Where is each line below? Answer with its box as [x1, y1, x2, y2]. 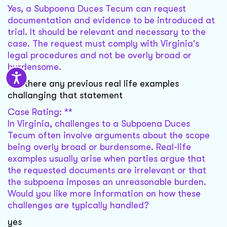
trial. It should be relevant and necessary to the [8, 27, 206, 37]
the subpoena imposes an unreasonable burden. [8, 177, 206, 187]
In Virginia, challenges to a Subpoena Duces [8, 119, 190, 129]
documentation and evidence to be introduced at [8, 15, 215, 26]
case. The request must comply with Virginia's [8, 39, 199, 49]
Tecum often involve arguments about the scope [8, 130, 210, 141]
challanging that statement [8, 90, 123, 101]
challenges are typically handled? [8, 200, 149, 211]
